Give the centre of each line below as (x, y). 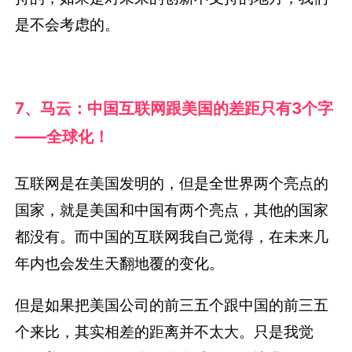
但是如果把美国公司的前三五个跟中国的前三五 (172, 305)
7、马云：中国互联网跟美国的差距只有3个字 (174, 108)
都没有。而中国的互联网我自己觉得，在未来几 (172, 237)
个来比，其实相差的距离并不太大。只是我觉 (165, 332)
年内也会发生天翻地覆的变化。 (120, 264)
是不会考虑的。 (68, 25)
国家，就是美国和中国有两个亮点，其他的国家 (172, 210)
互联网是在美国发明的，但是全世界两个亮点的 (172, 183)
